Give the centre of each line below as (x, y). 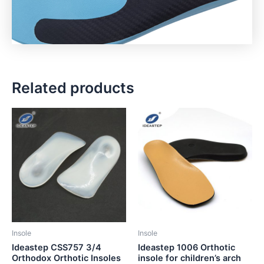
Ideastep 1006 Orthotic (187, 247)
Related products (73, 88)
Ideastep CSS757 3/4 (57, 247)
